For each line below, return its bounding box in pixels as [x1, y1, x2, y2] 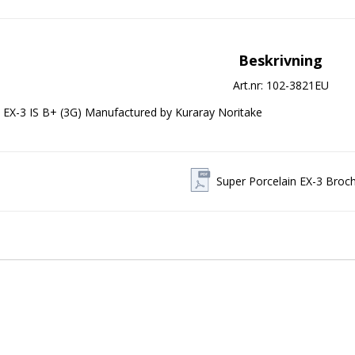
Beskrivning [239, 51, 323, 71]
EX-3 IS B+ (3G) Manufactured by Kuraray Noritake [3, 105, 262, 120]
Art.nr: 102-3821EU [232, 78, 329, 94]
